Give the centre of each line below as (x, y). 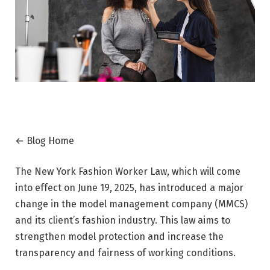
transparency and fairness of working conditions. (125, 253)
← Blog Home (45, 140)
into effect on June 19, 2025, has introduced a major (129, 188)
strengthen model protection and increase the (119, 237)
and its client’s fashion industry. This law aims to (123, 221)
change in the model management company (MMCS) (131, 204)
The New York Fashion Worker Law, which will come (128, 172)
